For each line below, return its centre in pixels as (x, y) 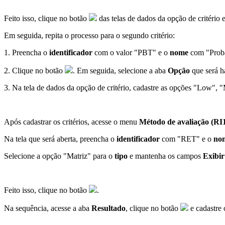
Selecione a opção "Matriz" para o (59, 156)
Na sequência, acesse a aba (48, 208)
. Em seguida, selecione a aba (120, 71)
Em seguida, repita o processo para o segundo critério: (89, 36)
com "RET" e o (187, 139)
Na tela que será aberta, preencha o (60, 139)
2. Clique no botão (34, 71)
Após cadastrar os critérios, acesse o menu (72, 122)
